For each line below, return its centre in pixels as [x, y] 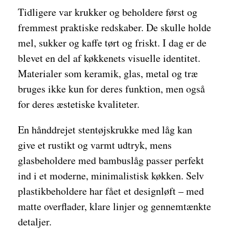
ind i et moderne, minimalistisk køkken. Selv [111, 176]
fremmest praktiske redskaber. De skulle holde [114, 27]
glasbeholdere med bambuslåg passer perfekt [111, 160]
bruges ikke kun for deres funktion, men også [111, 89]
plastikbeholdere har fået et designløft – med [111, 191]
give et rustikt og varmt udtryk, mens [95, 145]
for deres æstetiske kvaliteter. [79, 104]
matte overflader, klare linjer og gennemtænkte [114, 206]
